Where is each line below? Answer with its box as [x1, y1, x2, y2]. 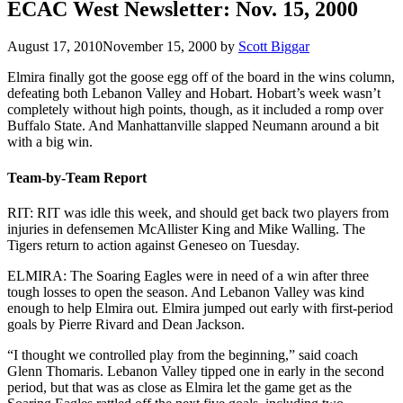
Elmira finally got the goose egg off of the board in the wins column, [7, 69, 395, 85]
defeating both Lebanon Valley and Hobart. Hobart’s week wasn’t [7, 85, 381, 102]
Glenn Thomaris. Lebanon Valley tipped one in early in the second [7, 363, 384, 379]
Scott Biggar [238, 39, 309, 55]
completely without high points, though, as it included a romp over [7, 102, 383, 118]
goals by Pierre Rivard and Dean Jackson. [7, 317, 245, 332]
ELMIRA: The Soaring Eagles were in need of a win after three [7, 268, 369, 283]
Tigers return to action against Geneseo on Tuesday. [7, 237, 300, 253]
